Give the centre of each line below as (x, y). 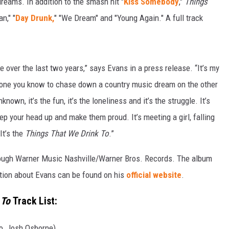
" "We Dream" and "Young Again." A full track (129, 18)
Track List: (36, 201)
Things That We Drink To (67, 133)
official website (154, 175)
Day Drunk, (35, 18)
